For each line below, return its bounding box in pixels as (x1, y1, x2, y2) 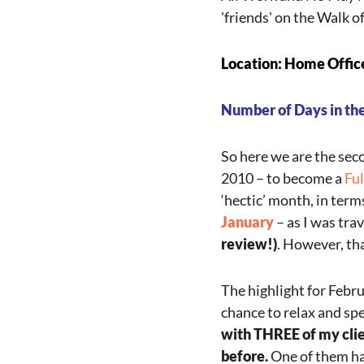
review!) (221, 235, 277, 253)
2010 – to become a (221, 169, 344, 187)
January (221, 213, 274, 231)
